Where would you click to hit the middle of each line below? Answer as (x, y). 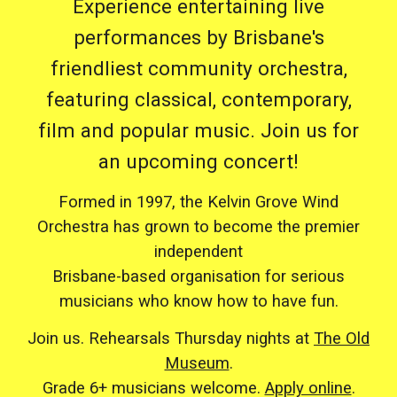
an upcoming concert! (198, 162)
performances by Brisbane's (198, 38)
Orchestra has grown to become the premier (198, 227)
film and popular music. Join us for (198, 131)
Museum (197, 363)
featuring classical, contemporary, (198, 100)
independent (198, 252)
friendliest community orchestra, (198, 69)
